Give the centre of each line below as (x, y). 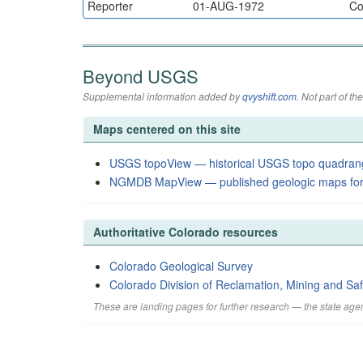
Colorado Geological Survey (181, 265)
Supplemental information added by (162, 96)
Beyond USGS (141, 75)
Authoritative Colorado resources (186, 231)
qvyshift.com (269, 96)
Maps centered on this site (167, 128)
